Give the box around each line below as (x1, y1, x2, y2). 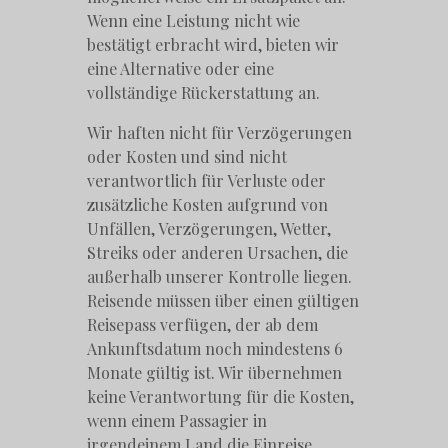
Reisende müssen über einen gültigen (87, 289, 360, 311)
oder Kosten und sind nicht (87, 145, 288, 167)
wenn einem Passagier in (87, 409, 268, 431)
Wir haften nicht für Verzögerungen (87, 121, 353, 143)
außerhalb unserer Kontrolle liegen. (87, 265, 353, 287)
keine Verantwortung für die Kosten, (87, 385, 355, 407)
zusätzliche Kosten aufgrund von (87, 193, 329, 215)
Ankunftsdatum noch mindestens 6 (87, 337, 344, 359)
